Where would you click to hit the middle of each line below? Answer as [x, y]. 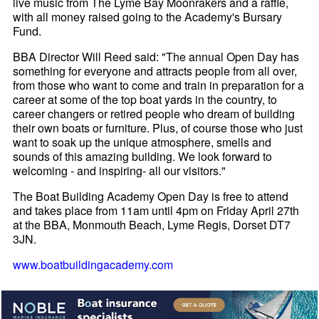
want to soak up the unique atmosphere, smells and [142, 142]
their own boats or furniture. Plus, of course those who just [158, 127]
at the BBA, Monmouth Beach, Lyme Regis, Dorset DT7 [152, 224]
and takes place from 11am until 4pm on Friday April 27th [156, 210]
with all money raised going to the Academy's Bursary [148, 16]
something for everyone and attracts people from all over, [155, 70]
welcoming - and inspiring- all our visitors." [120, 170]
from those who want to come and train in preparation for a [159, 85]
